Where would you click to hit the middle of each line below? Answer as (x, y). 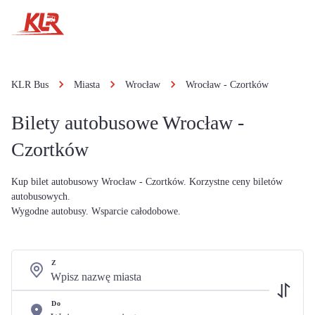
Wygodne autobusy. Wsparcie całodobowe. (96, 211)
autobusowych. (41, 197)
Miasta (87, 85)
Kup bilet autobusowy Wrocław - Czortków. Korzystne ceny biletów (147, 182)
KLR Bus (30, 85)
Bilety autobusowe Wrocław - (128, 123)
